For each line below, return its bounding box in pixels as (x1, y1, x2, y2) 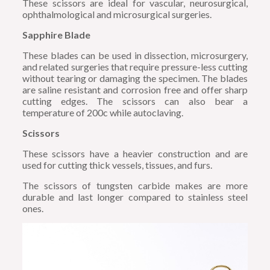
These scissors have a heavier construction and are (22, 147, 248, 159)
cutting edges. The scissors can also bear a (22, 95, 248, 107)
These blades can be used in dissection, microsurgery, (22, 49, 248, 61)
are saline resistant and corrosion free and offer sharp (22, 83, 248, 95)
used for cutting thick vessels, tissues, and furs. (22, 159, 212, 171)
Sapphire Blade (22, 28, 90, 40)
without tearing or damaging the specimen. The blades (22, 72, 248, 84)
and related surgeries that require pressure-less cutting (22, 60, 248, 72)
